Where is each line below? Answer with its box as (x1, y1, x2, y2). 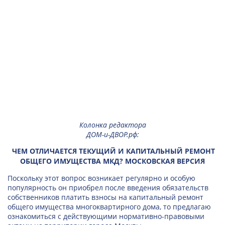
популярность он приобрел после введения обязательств (8, 183, 208, 192)
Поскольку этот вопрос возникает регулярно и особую (8, 173, 195, 183)
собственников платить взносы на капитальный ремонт (8, 192, 203, 202)
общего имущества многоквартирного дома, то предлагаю (8, 202, 211, 211)
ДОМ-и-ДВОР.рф (86, 130, 137, 139)
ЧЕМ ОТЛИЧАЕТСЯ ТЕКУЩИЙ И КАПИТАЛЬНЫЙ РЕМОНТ (12, 146, 215, 156)
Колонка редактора (79, 120, 146, 130)
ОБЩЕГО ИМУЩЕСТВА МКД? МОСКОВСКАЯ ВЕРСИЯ (20, 156, 205, 166)
